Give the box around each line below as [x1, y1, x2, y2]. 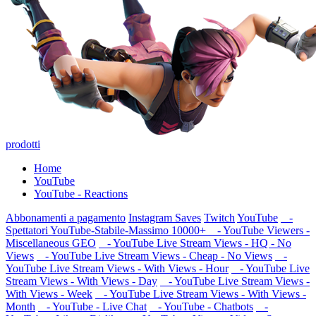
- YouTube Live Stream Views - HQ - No [99, 236, 291, 249]
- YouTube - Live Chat [38, 300, 147, 312]
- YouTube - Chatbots [150, 300, 253, 312]
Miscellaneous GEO [6, 236, 96, 249]
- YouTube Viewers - [209, 224, 310, 236]
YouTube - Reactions [34, 187, 128, 200]
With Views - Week [6, 287, 92, 300]
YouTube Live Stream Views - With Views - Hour [6, 262, 229, 274]
